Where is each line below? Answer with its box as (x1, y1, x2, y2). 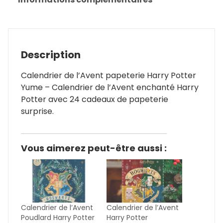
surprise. (21, 106, 54, 117)
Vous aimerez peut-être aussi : (21, 142, 167, 155)
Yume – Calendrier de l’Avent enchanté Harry (21, 82, 199, 94)
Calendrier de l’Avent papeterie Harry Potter (21, 70, 196, 82)
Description (21, 48, 81, 62)
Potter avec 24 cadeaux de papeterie (21, 94, 168, 106)
